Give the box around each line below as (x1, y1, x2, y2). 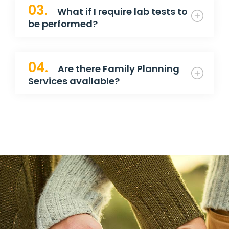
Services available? (28, 75, 120, 88)
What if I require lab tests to (55, 5, 188, 18)
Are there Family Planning (56, 62, 179, 76)
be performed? (28, 17, 98, 31)
